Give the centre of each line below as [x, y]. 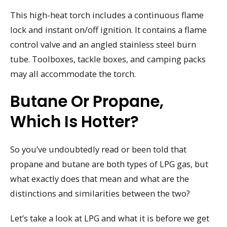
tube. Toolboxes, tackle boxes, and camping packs [108, 59]
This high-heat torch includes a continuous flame [107, 15]
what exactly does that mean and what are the [100, 179]
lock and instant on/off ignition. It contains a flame [108, 30]
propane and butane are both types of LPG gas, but [109, 164]
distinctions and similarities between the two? [100, 194]
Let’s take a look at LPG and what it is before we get [110, 218]
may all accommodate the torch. [73, 74]
